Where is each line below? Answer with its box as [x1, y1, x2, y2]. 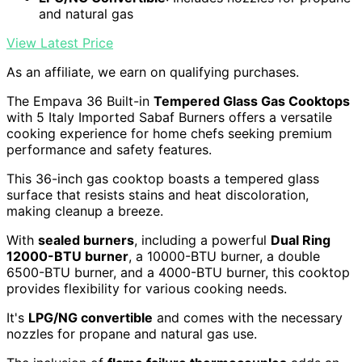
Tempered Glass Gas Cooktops [154, 93, 350, 110]
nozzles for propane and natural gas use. [6, 326, 257, 343]
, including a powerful [134, 232, 271, 249]
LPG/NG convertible [28, 309, 153, 326]
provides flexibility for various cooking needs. [6, 280, 287, 297]
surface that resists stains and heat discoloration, [6, 187, 309, 204]
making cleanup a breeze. [6, 203, 163, 220]
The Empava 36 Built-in [6, 93, 154, 110]
